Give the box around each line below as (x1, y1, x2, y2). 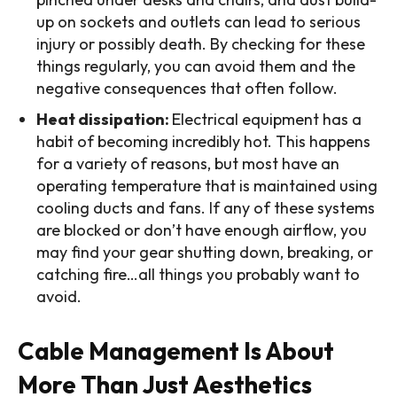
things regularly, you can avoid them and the (36, 55, 355, 76)
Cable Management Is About (18, 335, 334, 366)
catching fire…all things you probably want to (36, 263, 360, 284)
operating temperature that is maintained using (36, 175, 378, 196)
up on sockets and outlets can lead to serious (36, 11, 361, 32)
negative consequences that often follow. (36, 77, 338, 98)
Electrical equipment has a (172, 108, 362, 129)
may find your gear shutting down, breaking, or (36, 241, 373, 262)
